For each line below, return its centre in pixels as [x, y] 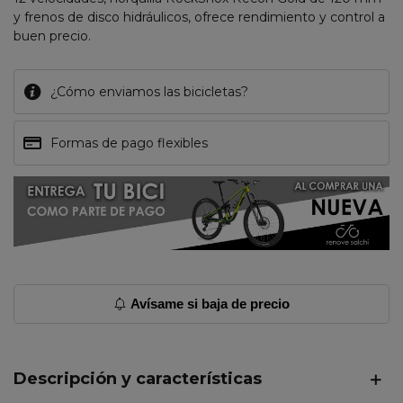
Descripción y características [138, 379]
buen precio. [52, 36]
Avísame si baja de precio [209, 303]
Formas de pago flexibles [129, 143]
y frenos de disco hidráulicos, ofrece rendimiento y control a [199, 17]
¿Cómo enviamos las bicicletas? [149, 91]
